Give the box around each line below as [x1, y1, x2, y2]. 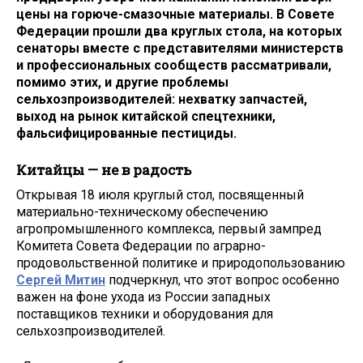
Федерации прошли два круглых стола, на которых [16, 23, 342, 40]
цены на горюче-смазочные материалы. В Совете [16, 6, 335, 23]
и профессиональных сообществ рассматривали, [16, 58, 331, 74]
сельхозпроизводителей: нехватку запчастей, [16, 92, 307, 108]
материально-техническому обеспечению [16, 203, 268, 220]
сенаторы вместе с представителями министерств [16, 41, 344, 57]
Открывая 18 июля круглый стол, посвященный [16, 186, 304, 203]
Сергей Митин [16, 271, 105, 288]
